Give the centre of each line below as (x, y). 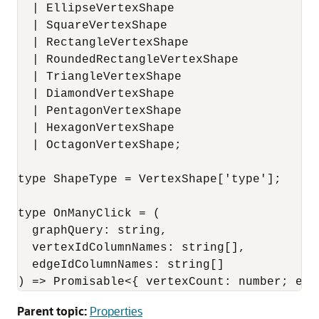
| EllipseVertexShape (96, 9)
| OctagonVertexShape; (100, 145)
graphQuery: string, (93, 231)
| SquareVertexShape (93, 26)
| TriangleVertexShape (100, 77)
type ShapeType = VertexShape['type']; (150, 179)
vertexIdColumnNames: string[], (132, 248)
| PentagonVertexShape (100, 111)
